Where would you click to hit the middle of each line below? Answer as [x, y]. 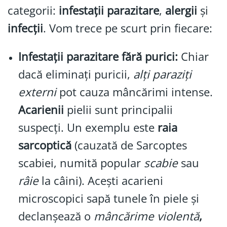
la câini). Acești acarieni [101, 180]
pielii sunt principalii [118, 109]
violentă [178, 216]
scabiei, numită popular [81, 163]
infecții [25, 28]
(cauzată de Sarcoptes [129, 145]
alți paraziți [162, 74]
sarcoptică [45, 145]
